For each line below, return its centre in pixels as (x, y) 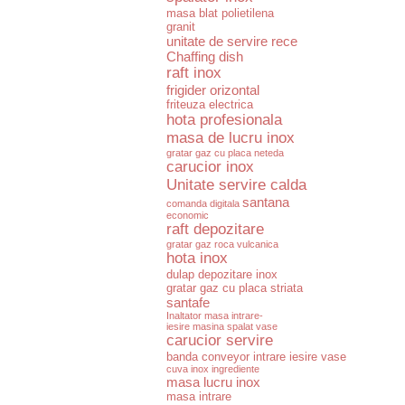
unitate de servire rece (232, 41)
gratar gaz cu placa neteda (225, 153)
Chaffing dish (205, 57)
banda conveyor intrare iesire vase (256, 357)
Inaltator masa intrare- (215, 316)
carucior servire (220, 340)
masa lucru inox (213, 382)
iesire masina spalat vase (222, 326)
